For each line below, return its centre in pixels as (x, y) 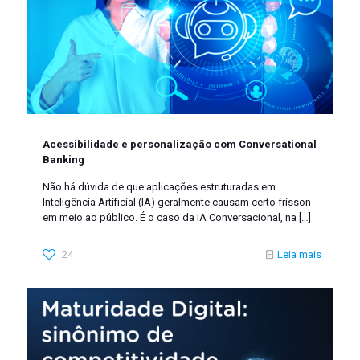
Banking (63, 159)
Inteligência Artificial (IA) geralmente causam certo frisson (177, 202)
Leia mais (299, 254)
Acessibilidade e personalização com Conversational (180, 144)
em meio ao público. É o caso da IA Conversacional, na (170, 217)
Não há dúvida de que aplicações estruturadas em (159, 186)
